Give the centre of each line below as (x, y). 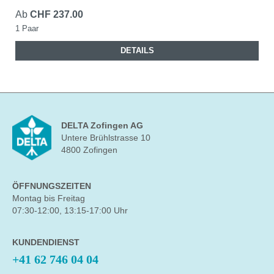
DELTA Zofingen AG (102, 126)
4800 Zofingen (89, 150)
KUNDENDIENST (46, 242)
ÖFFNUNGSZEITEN (52, 186)
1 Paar (27, 28)
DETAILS (137, 50)
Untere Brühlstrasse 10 (106, 138)
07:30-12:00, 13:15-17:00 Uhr (70, 210)
